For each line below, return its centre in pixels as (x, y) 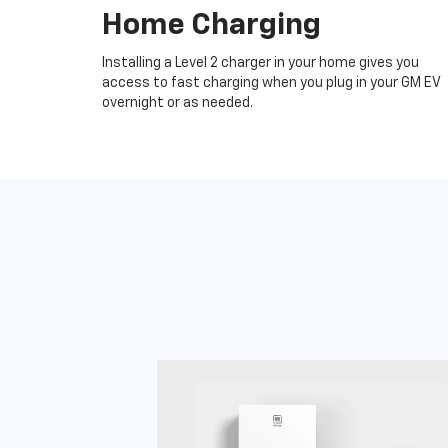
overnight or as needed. (177, 103)
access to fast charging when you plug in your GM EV (271, 83)
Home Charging (211, 26)
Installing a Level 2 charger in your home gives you (260, 63)
